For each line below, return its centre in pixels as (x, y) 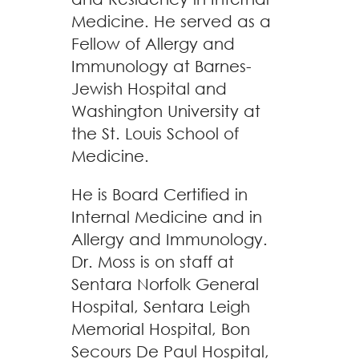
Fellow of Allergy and (153, 44)
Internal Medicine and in (167, 217)
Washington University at (166, 111)
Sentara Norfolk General (165, 284)
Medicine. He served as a (171, 21)
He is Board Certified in (159, 194)
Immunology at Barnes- (161, 66)
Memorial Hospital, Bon (161, 329)
